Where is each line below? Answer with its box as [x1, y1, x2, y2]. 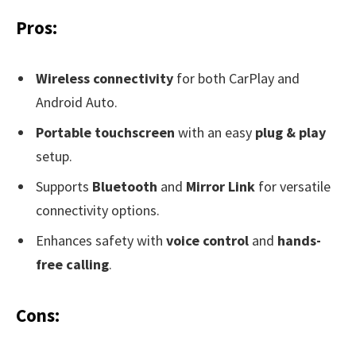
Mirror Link [186, 177, 255, 196]
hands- [277, 231, 321, 250]
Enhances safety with [36, 231, 166, 250]
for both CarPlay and [173, 69, 300, 88]
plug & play [255, 123, 326, 142]
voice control [166, 231, 249, 250]
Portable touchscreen [36, 123, 175, 142]
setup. [36, 147, 72, 166]
